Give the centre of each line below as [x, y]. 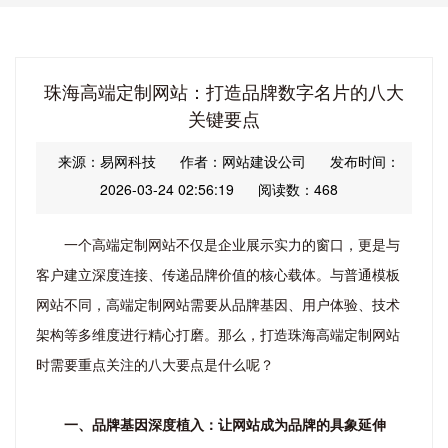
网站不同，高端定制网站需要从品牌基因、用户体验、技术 [218, 303]
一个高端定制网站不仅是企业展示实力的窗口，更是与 [232, 243]
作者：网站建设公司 [243, 160]
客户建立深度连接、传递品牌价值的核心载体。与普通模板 [218, 273]
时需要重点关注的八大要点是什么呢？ [155, 363]
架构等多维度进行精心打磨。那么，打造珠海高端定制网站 [218, 333]
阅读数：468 [298, 188]
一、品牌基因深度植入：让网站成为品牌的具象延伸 [225, 423]
